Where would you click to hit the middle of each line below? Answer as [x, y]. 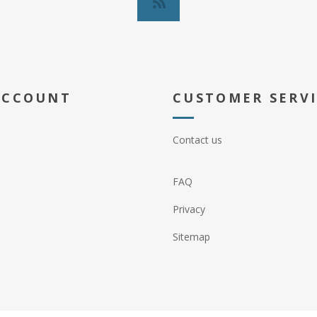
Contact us [197, 139]
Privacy [189, 209]
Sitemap [191, 236]
